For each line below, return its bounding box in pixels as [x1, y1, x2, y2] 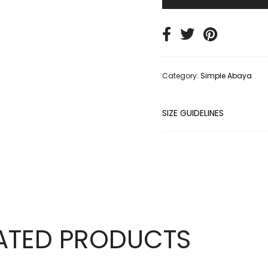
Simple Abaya [200, 70, 252, 81]
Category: [162, 70, 201, 81]
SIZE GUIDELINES [162, 106, 224, 119]
